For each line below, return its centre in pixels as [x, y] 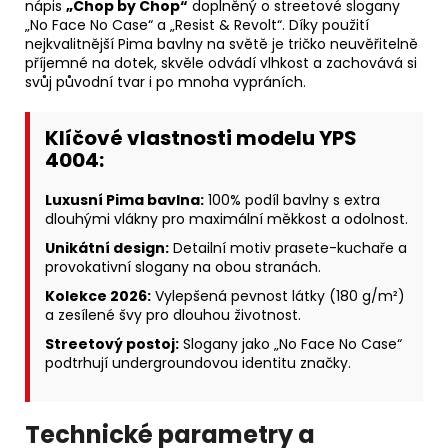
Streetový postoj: [112, 344]
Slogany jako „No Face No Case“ [290, 344]
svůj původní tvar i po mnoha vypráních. [165, 82]
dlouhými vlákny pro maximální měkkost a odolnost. [226, 219]
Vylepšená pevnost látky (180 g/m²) [278, 296]
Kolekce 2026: [98, 296]
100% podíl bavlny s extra [292, 200]
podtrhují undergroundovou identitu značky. [198, 363]
